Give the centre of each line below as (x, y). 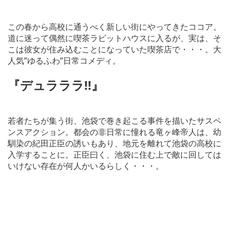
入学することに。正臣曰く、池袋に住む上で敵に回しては (114, 155)
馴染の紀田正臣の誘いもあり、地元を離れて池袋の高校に (114, 143)
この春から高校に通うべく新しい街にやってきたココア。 (114, 27)
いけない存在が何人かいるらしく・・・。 (86, 166)
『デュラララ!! (50, 85)
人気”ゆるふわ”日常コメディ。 (64, 61)
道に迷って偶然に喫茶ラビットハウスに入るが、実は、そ (114, 38)
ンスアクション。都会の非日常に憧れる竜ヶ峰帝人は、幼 (114, 132)
